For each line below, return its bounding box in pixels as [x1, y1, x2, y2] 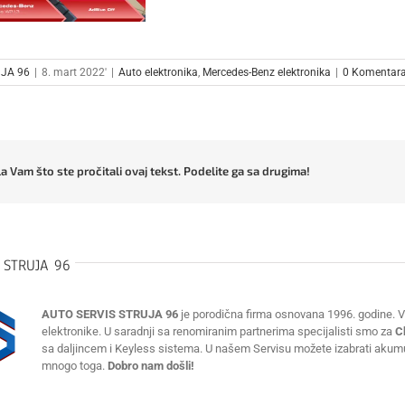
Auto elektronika [118, 65, 199, 79]
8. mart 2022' [42, 65, 108, 79]
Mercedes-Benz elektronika [202, 65, 332, 79]
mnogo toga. [42, 358, 108, 372]
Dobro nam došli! [108, 358, 195, 372]
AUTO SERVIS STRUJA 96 [42, 306, 179, 321]
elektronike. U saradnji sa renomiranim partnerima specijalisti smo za [42, 324, 396, 338]
